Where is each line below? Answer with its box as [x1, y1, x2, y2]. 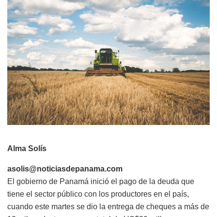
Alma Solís [7, 144, 46, 153]
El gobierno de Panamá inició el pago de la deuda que [7, 177, 194, 186]
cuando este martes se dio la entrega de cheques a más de [7, 202, 209, 211]
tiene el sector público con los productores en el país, [7, 190, 189, 199]
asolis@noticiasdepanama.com [7, 165, 123, 173]
